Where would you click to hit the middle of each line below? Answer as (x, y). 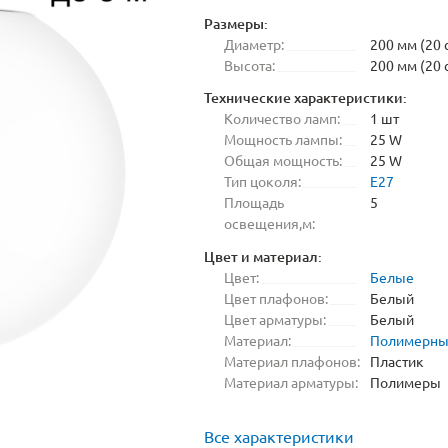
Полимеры (405, 381)
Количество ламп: (282, 118)
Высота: (249, 64)
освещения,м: (269, 223)
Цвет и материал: (263, 256)
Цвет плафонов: (276, 297)
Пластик (397, 360)
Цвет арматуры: (275, 318)
